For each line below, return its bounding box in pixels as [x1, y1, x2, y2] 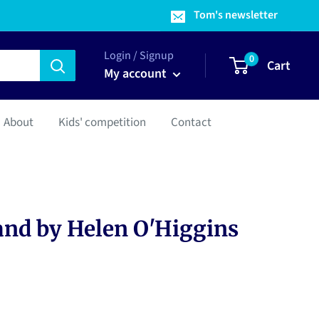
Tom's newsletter [194, 7, 278, 23]
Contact [171, 114, 211, 131]
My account [104, 65, 169, 83]
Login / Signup [104, 48, 174, 63]
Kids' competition [58, 114, 146, 131]
